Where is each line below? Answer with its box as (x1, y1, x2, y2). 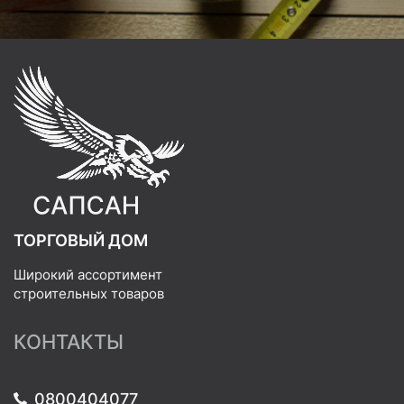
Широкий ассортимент (14, 265, 162, 283)
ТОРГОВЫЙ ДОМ (14, 230, 148, 250)
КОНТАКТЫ (14, 329, 124, 353)
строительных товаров (14, 284, 164, 302)
